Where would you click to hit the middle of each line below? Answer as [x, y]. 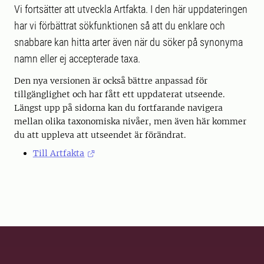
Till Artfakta [59, 154]
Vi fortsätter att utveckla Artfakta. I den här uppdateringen [131, 9]
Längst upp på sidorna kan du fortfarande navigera [118, 108]
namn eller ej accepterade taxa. [77, 59]
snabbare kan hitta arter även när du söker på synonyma [128, 42]
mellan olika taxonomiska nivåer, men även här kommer [130, 122]
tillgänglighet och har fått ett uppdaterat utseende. [119, 95]
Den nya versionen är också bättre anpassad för [111, 81]
